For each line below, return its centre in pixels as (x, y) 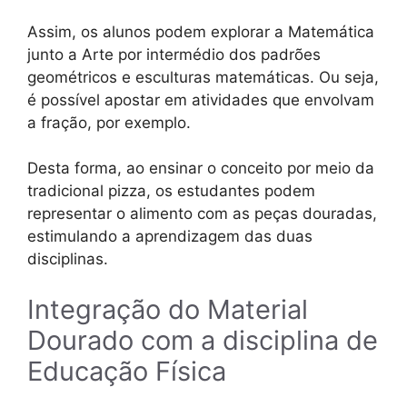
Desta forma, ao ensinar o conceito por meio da (201, 169)
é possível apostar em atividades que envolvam (201, 99)
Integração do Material (168, 309)
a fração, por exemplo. (109, 122)
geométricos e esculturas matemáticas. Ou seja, (203, 77)
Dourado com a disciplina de (203, 340)
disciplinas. (68, 259)
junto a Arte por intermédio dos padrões (174, 54)
